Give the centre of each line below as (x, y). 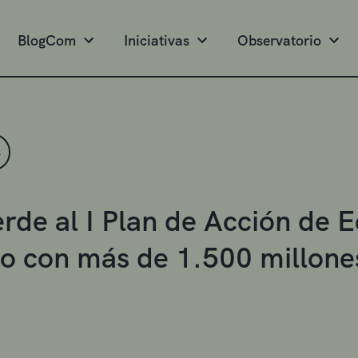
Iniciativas (157, 40)
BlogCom (47, 40)
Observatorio (279, 40)
